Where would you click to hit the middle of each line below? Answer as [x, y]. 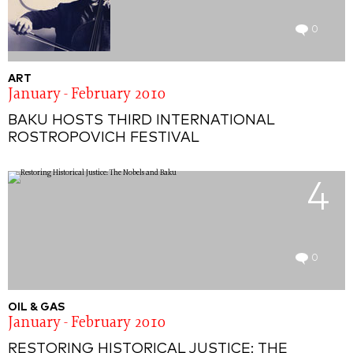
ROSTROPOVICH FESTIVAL [104, 138]
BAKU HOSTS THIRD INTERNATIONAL [141, 121]
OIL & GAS [37, 308]
